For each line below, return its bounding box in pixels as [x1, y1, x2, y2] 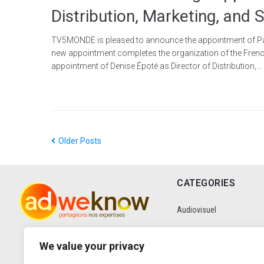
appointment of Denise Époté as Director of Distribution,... [51, 61, 262, 71]
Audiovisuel [177, 204, 216, 214]
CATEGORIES [177, 177, 235, 189]
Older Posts [57, 136, 101, 146]
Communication [177, 235, 230, 245]
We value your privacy [39, 240, 144, 252]
